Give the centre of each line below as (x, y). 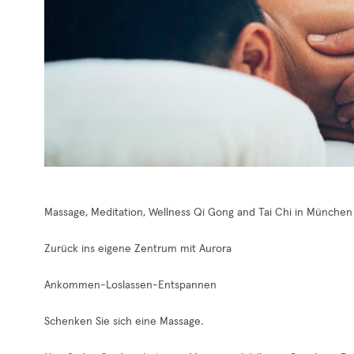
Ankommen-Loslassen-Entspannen (130, 285)
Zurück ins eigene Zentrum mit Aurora (138, 249)
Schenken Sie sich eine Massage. (124, 322)
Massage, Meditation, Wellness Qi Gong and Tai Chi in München (198, 213)
